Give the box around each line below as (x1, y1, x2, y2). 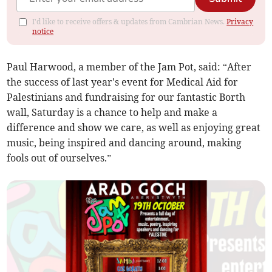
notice (32, 27, 54, 36)
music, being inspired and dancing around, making (7, 137, 242, 149)
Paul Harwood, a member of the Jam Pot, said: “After (7, 61, 252, 73)
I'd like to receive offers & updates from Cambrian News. (32, 17, 227, 27)
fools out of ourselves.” (7, 152, 112, 165)
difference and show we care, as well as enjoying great (7, 121, 261, 134)
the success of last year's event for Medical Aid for (7, 76, 239, 89)
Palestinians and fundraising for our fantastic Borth (7, 91, 246, 104)
